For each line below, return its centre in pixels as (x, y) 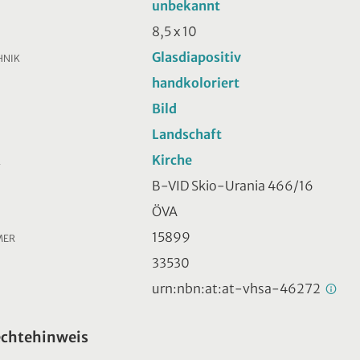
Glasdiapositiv (196, 57)
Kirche (172, 160)
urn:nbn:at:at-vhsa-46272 (237, 288)
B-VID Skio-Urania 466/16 (233, 185)
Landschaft (187, 134)
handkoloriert (196, 82)
